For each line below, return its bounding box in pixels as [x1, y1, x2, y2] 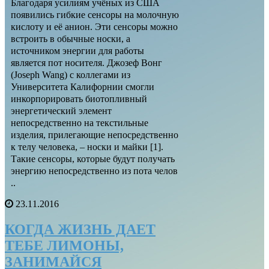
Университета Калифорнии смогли [11, 81, 154, 92]
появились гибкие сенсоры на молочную [11, 9, 179, 20]
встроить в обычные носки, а [11, 33, 130, 44]
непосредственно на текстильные [11, 117, 148, 128]
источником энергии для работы [11, 45, 144, 56]
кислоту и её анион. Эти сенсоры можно [11, 21, 178, 32]
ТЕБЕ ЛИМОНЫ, [5, 237, 124, 253]
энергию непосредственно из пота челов [11, 165, 178, 176]
